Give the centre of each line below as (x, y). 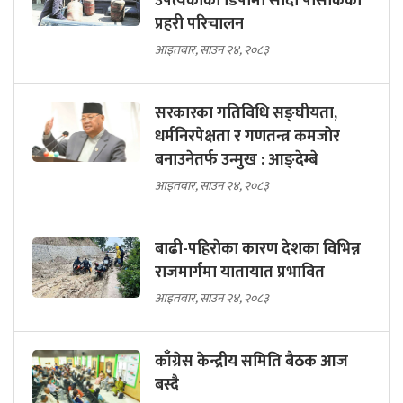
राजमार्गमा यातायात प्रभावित (240, 273)
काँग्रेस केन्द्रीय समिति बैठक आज (251, 362)
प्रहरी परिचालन (199, 25)
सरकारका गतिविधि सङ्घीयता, (246, 114)
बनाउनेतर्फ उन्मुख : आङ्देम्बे (237, 161)
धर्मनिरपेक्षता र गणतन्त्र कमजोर (247, 137)
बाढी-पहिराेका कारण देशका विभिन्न (258, 250)
